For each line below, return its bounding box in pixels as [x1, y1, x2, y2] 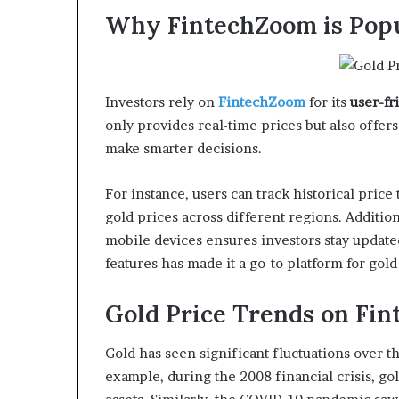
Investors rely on [105, 93, 218, 110]
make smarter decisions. [105, 139, 262, 157]
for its [305, 93, 350, 110]
